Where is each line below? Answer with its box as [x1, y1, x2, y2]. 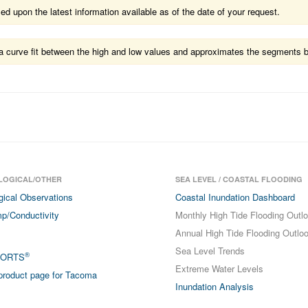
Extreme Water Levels [175, 262, 263, 275]
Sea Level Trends [175, 244, 245, 257]
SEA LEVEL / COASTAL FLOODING [175, 174, 302, 184]
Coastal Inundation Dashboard [175, 190, 295, 203]
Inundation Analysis [175, 280, 254, 293]
